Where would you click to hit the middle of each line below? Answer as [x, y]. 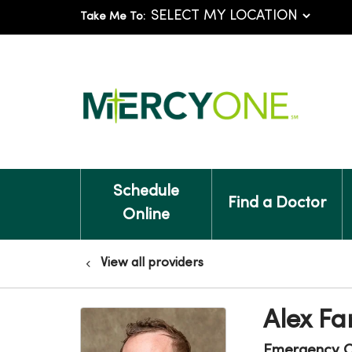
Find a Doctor [277, 204]
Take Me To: [113, 17]
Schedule [146, 192]
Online [146, 216]
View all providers [152, 263]
